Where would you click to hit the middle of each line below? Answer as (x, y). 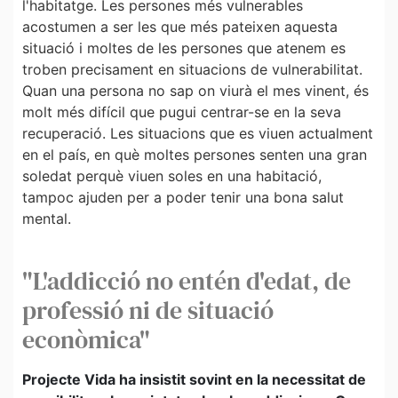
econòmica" (86, 340)
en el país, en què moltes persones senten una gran (195, 154)
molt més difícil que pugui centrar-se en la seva (182, 111)
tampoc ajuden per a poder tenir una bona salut (183, 197)
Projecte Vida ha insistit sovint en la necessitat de (194, 380)
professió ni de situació (148, 310)
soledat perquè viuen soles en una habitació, (172, 175)
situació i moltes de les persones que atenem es (184, 48)
